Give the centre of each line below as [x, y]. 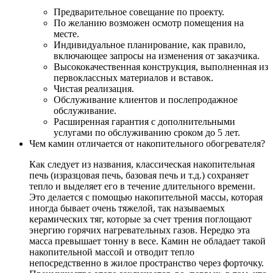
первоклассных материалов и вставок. [133, 77]
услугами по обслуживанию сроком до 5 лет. [147, 132]
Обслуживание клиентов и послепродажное [146, 99]
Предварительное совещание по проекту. [139, 12]
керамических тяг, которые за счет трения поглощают [140, 219]
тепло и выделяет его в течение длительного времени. [142, 186]
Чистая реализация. [94, 88]
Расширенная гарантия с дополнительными [144, 121]
